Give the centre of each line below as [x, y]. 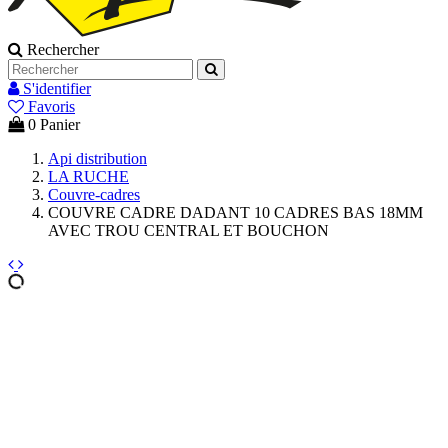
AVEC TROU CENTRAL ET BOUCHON [188, 230]
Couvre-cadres [94, 194]
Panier [60, 124]
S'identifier [57, 88]
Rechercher [63, 49]
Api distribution [97, 158]
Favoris [51, 106]
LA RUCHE [88, 176]
